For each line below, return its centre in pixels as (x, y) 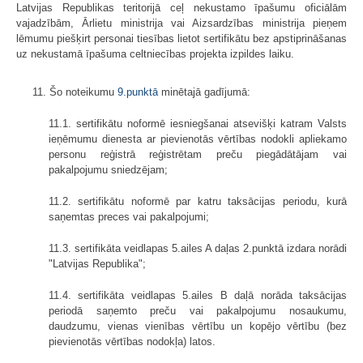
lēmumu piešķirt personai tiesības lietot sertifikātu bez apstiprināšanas (181, 38)
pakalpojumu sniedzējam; (108, 169)
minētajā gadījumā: (204, 92)
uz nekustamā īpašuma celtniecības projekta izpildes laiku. (155, 53)
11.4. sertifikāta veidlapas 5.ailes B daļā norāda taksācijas (198, 295)
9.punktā (138, 92)
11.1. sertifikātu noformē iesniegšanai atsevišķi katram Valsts (198, 123)
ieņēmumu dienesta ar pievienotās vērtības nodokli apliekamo (198, 139)
